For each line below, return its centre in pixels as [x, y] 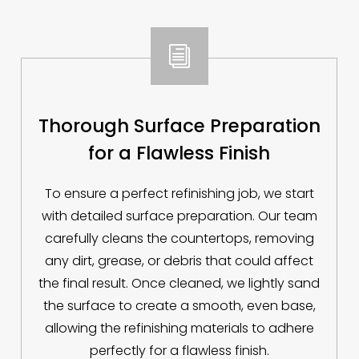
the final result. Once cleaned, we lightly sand [179, 284]
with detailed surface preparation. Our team [179, 216]
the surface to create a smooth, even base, [179, 306]
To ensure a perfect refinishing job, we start [179, 194]
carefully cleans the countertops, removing [179, 239]
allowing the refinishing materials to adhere [179, 329]
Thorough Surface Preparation [179, 126]
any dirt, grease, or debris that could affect [179, 261]
